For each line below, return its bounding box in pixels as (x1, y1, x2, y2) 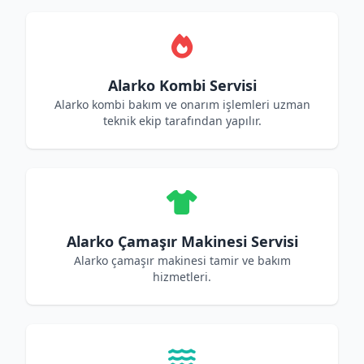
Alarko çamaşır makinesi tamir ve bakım (73, 253, 291, 268)
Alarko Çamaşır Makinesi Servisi (66, 232, 298, 251)
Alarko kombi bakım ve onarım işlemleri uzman (54, 97, 310, 112)
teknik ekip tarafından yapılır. (102, 113, 262, 128)
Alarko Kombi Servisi (107, 76, 257, 95)
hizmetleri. (153, 269, 211, 284)
